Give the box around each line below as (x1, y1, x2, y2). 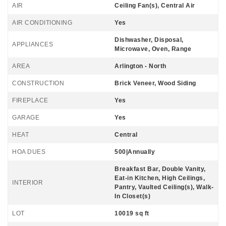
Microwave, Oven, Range (115, 45, 191, 52)
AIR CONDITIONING (12, 19, 72, 26)
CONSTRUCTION (12, 80, 64, 87)
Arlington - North (115, 63, 166, 70)
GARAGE (12, 114, 39, 121)
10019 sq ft (115, 210, 149, 217)
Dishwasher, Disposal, (115, 36, 184, 43)
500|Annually (115, 148, 155, 155)
